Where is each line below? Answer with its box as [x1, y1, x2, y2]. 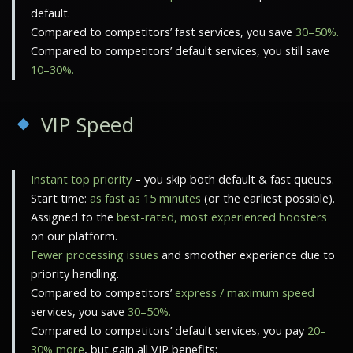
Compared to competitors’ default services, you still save [31, 43, 329, 58]
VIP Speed [35, 110, 135, 139]
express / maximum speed [175, 284, 314, 300]
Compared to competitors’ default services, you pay [31, 322, 307, 338]
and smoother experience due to [158, 247, 335, 262]
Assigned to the [31, 209, 117, 225]
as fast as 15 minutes [90, 190, 201, 206]
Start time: [31, 190, 90, 206]
